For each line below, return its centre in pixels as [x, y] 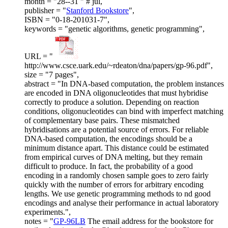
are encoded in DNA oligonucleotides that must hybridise [116, 93]
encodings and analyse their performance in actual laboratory [122, 203]
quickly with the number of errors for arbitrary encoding [114, 185]
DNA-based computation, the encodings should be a [108, 139]
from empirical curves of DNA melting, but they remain [113, 157]
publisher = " [45, 11]
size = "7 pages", [52, 75]
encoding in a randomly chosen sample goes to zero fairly [117, 176]
